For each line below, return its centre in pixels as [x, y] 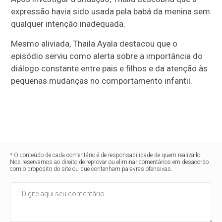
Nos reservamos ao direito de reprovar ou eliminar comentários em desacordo [110, 162]
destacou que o [148, 43]
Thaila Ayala [95, 43]
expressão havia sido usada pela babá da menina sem [111, 11]
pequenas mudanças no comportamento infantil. [102, 81]
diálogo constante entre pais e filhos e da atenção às [110, 68]
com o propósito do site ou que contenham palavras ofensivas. [91, 169]
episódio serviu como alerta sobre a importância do [107, 56]
